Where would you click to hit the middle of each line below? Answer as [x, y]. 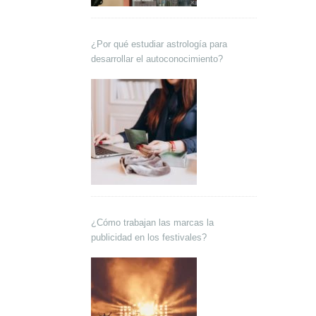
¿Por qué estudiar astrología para [159, 44]
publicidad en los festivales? [149, 237]
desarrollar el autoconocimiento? [157, 59]
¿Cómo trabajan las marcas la [152, 222]
